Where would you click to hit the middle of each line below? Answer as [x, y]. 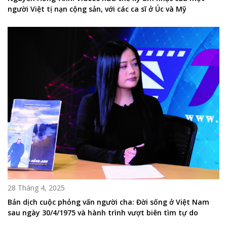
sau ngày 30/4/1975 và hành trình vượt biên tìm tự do [103, 213]
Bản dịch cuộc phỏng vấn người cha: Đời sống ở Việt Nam [108, 202]
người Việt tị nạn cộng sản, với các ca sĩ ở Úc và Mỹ [97, 9]
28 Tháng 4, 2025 [36, 188]
